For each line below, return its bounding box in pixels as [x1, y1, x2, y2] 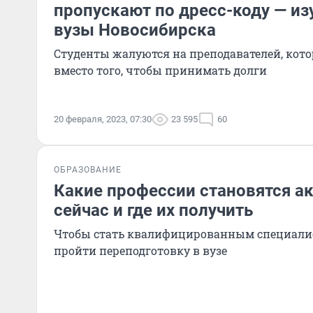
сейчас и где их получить [54, 201, 253, 220]
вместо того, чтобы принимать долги [54, 63, 267, 78]
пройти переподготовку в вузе [54, 243, 227, 258]
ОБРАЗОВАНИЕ [54, 165, 122, 175]
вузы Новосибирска [54, 20, 216, 40]
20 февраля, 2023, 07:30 [54, 114, 152, 124]
